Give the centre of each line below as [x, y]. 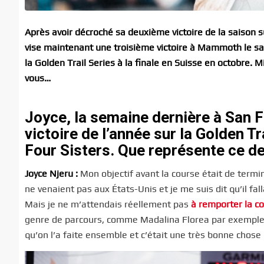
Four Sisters [67, 150]
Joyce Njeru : [52, 174]
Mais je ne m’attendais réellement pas [108, 204]
